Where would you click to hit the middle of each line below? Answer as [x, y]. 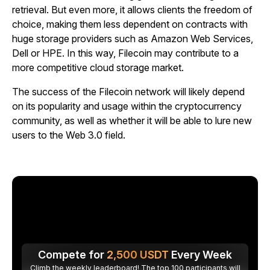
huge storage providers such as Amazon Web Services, [133, 39]
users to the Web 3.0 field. [69, 135]
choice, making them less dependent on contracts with [130, 24]
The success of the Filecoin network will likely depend [128, 92]
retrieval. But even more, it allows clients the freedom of [132, 10]
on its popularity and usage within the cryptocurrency [127, 106]
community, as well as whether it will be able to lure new [132, 121]
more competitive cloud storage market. [98, 67]
